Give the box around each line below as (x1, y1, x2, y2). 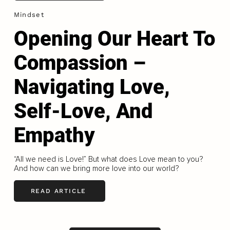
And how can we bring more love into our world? (13, 163, 179, 173)
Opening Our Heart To (13, 26, 215, 51)
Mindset (13, 10, 44, 18)
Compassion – (13, 50, 146, 75)
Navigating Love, (13, 74, 170, 99)
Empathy (13, 123, 95, 147)
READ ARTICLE (30, 187, 87, 195)
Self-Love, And (13, 99, 153, 123)
